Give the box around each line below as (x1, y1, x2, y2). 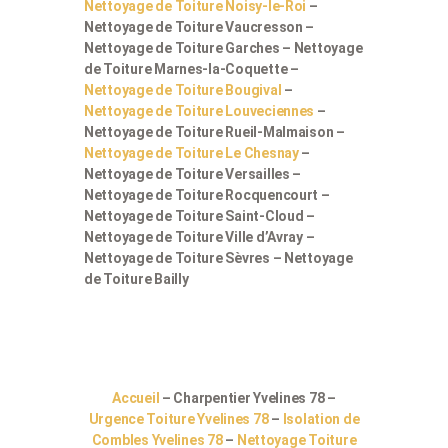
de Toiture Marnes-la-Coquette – (84, 61, 299, 78)
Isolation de (282, 411, 360, 428)
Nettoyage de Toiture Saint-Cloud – (84, 208, 315, 225)
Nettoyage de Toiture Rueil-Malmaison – (84, 124, 345, 141)
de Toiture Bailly (84, 271, 189, 288)
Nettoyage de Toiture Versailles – (84, 166, 302, 183)
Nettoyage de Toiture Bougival (84, 82, 282, 99)
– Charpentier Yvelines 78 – (159, 390, 336, 407)
